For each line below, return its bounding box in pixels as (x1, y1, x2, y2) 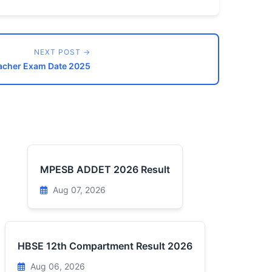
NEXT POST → (34, 47, 90, 56)
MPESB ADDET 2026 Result (39, 163, 170, 175)
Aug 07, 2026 (50, 185, 106, 195)
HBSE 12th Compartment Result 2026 (17, 240, 192, 252)
